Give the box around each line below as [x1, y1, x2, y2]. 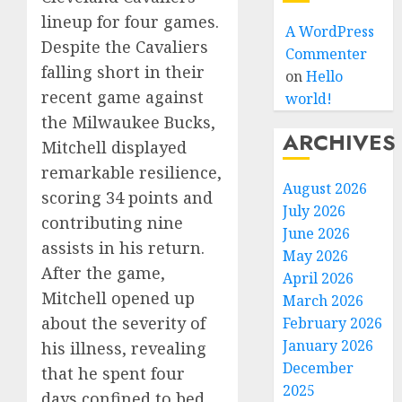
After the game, [41, 261, 165, 284]
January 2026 [283, 336, 374, 355]
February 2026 [283, 313, 383, 333]
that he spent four [41, 362, 185, 384]
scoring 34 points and [41, 186, 213, 208]
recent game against [41, 85, 204, 108]
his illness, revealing [41, 336, 206, 359]
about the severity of [41, 311, 205, 334]
